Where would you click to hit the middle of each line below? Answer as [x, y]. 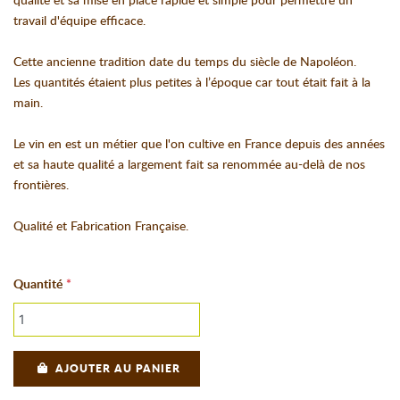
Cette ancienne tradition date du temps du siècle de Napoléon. [185, 62]
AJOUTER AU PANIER [117, 368]
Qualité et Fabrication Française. [101, 226]
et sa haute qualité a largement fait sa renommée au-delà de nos [189, 165]
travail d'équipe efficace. [79, 21]
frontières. [41, 185]
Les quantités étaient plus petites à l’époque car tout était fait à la [192, 83]
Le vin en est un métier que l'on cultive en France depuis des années [199, 144]
